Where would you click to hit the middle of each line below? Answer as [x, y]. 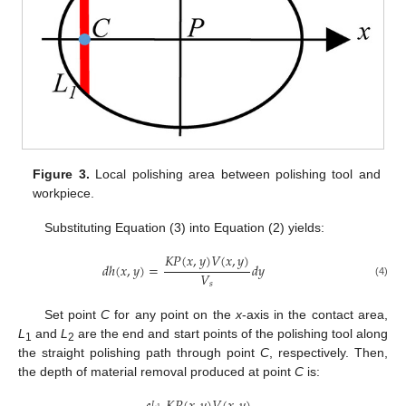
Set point [72, 315]
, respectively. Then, [329, 353]
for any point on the [173, 315]
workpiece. [64, 193]
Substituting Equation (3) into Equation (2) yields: [184, 228]
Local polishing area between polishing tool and [235, 174]
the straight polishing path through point [139, 353]
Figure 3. [61, 174]
